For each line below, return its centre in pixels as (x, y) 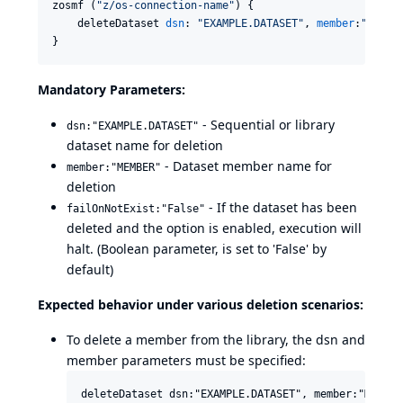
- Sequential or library (267, 125)
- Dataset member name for (246, 166)
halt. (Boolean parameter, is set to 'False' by (197, 249)
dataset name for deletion (145, 145)
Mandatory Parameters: (112, 90)
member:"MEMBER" (114, 167)
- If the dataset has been (281, 207)
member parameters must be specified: (186, 360)
